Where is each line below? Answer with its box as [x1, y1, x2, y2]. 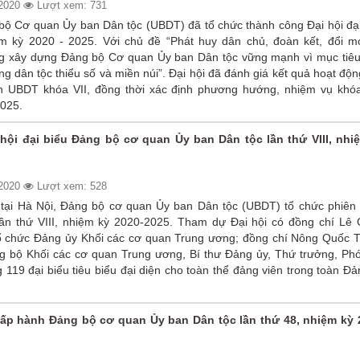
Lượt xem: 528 [33, 179, 107, 192]
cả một [221, 231, 256, 244]
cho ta [221, 215, 253, 228]
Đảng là [272, 198, 312, 212]
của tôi [272, 247, 306, 260]
